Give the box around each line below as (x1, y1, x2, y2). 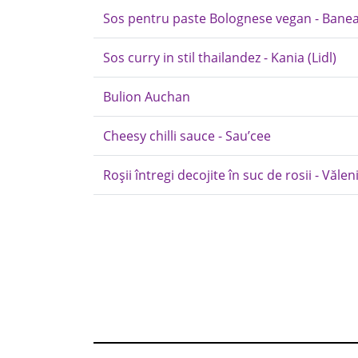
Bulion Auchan (103, 88, 190, 105)
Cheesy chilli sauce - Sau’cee (103, 127, 271, 145)
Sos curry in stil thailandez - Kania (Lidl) (103, 49, 336, 66)
